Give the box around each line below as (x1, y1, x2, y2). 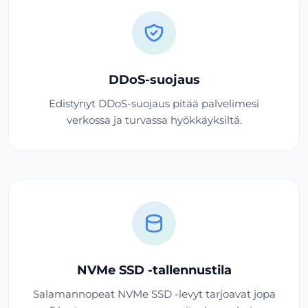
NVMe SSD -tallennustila (76, 261, 232, 278)
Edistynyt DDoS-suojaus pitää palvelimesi (49, 96, 259, 110)
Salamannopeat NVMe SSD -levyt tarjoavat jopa (32, 287, 276, 300)
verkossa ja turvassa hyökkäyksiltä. (66, 113, 242, 126)
